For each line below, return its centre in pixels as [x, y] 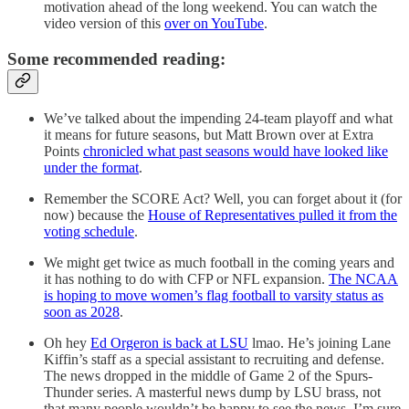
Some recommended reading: [116, 58]
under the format [91, 168]
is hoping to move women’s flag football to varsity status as [214, 296]
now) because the [96, 215]
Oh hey [67, 343]
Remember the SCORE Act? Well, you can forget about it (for [223, 199]
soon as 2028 [82, 312]
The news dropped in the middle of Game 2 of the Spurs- [208, 376]
